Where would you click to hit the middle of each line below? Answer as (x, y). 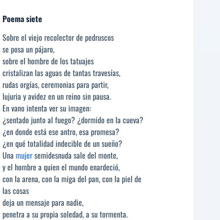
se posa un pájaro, (28, 49)
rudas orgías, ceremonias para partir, (55, 85)
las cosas (16, 191)
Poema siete (22, 18)
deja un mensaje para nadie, (43, 203)
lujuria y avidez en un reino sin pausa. (57, 96)
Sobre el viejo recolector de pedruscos (58, 38)
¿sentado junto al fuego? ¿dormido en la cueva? (73, 120)
